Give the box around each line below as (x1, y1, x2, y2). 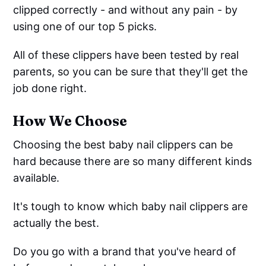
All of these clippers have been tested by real (13, 49, 239, 62)
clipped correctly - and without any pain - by (13, 4, 238, 17)
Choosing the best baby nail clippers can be (13, 138, 233, 151)
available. (13, 172, 60, 185)
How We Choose (12, 112, 128, 130)
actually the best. (13, 217, 100, 230)
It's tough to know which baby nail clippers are (13, 200, 248, 213)
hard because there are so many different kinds (13, 155, 252, 168)
